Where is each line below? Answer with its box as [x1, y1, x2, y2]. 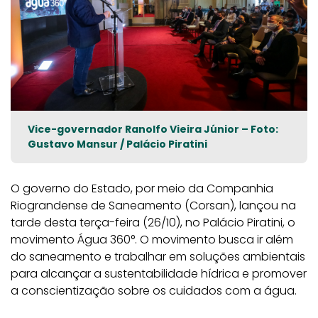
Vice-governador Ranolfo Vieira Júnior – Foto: [28, 122, 278, 136]
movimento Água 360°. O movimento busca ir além [11, 231, 293, 248]
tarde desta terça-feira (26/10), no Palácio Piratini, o [11, 214, 295, 231]
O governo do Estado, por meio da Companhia [11, 180, 273, 197]
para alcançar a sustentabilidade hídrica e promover [11, 265, 307, 282]
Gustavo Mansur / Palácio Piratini [28, 137, 207, 151]
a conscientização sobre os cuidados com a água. [11, 283, 297, 299]
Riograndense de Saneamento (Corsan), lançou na [11, 197, 296, 214]
